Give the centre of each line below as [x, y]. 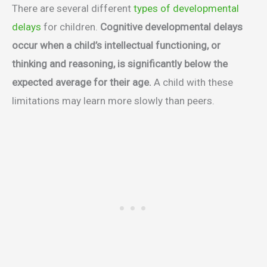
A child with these [192, 83]
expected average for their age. [82, 83]
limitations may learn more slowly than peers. [113, 101]
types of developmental [186, 9]
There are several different [73, 9]
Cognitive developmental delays [171, 27]
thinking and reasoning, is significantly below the [120, 64]
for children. [71, 27]
